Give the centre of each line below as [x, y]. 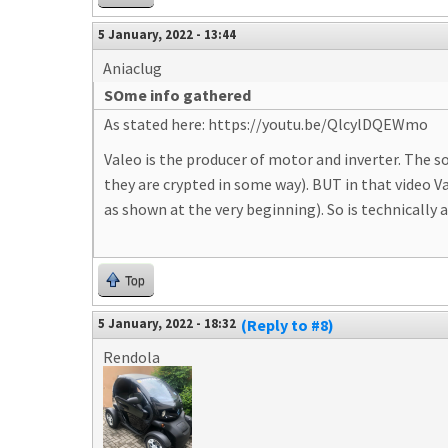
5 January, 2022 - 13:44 [167, 34]
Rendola [131, 357]
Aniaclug [132, 68]
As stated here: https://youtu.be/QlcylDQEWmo [266, 124]
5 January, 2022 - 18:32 [167, 323]
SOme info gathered [177, 95]
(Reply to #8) [287, 325]
